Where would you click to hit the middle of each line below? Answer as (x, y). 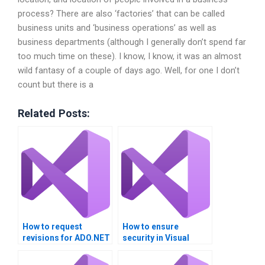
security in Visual (156, 238)
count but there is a (56, 84)
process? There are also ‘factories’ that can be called (121, 13)
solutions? (43, 249)
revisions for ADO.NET (66, 238)
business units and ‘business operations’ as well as (117, 28)
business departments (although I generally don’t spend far (132, 42)
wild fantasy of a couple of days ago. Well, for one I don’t (129, 70)
